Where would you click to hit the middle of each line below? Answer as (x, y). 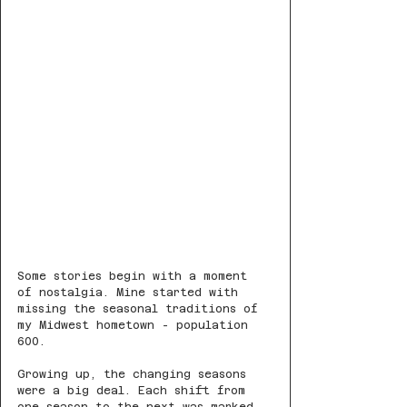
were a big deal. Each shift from (135, 391)
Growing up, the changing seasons (135, 375)
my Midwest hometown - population (136, 326)
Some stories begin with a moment (136, 277)
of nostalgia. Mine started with (131, 293)
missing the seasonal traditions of (141, 309)
